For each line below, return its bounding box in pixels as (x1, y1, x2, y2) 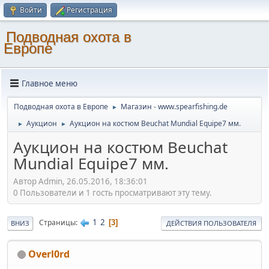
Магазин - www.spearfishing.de (121, 101, 228, 112)
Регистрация (67, 5, 112, 15)
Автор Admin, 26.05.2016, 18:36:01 (13, 175, 148, 187)
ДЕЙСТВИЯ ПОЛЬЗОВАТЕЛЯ (166, 218, 256, 228)
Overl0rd (28, 247, 70, 261)
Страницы (39, 217, 76, 228)
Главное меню (22, 77, 77, 89)
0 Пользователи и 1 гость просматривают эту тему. (13, 187, 212, 198)
